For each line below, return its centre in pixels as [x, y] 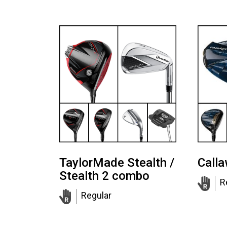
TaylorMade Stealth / [117, 162]
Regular [97, 195]
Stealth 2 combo [104, 176]
